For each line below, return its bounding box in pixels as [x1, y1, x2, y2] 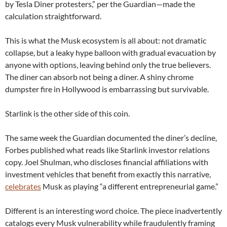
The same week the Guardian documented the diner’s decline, [5, 133, 217, 143]
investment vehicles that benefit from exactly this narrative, [5, 169, 211, 179]
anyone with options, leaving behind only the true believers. [5, 60, 211, 70]
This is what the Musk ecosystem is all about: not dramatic [5, 35, 206, 46]
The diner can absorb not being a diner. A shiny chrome [5, 72, 194, 82]
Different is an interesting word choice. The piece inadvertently [5, 206, 222, 216]
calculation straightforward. [5, 11, 101, 21]
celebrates [5, 181, 41, 192]
